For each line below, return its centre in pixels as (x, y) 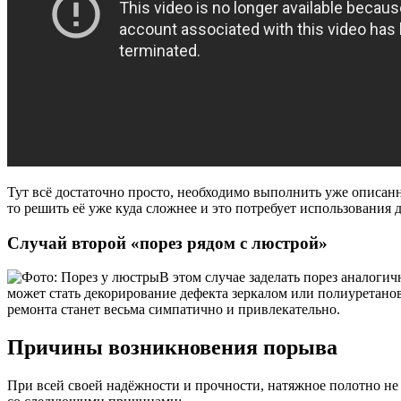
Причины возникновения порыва (172, 348)
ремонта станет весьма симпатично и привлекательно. (174, 310)
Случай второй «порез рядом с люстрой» (167, 243)
